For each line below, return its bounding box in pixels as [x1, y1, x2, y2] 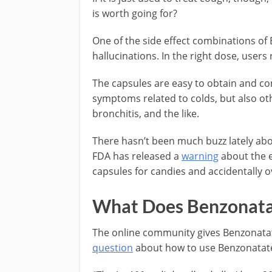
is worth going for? [92, 6, 177, 20]
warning [182, 149, 219, 163]
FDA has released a [92, 149, 182, 163]
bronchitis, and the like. [92, 106, 199, 120]
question [92, 240, 133, 254]
